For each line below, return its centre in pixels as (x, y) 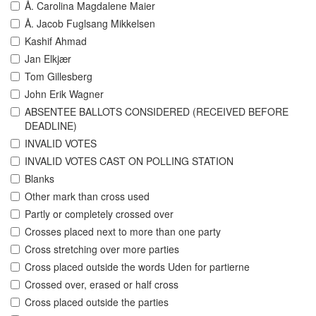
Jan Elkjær (48, 59)
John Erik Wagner (64, 94)
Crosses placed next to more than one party (123, 232)
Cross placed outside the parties (97, 302)
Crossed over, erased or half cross (102, 285)
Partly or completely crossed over (99, 214)
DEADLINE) (51, 126)
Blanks (39, 179)
